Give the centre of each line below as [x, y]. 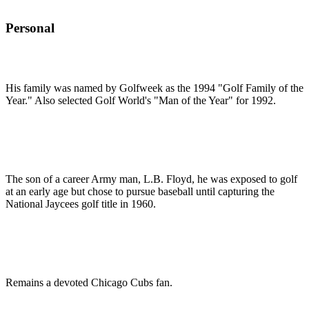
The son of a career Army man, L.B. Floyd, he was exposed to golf [151, 179]
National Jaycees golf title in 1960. [81, 204]
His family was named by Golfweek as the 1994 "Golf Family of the [154, 88]
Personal [30, 28]
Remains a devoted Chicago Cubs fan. [89, 283]
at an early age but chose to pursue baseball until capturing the [140, 192]
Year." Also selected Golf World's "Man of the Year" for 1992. [141, 101]
